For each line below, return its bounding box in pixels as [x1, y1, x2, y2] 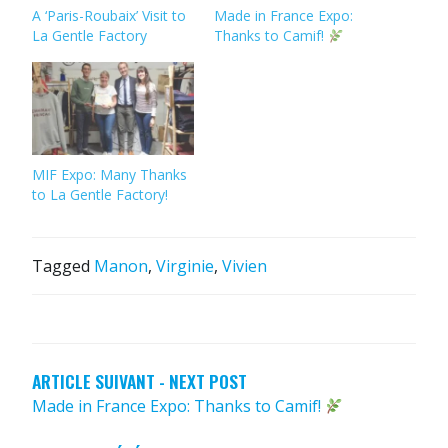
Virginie [156, 255, 214, 278]
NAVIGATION [31, 322, 161, 362]
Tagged [32, 255, 94, 278]
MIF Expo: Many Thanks [32, 165, 187, 185]
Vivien [222, 255, 267, 278]
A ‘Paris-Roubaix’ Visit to [32, 6, 186, 26]
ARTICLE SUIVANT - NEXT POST [32, 368, 247, 395]
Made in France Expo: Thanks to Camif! [32, 395, 325, 418]
